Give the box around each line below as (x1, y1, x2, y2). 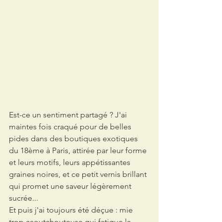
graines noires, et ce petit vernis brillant (9, 169, 149, 179)
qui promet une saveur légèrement (9, 181, 133, 191)
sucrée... (9, 193, 38, 203)
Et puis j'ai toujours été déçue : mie (9, 205, 135, 215)
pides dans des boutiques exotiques (9, 133, 140, 143)
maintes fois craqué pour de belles (9, 121, 133, 131)
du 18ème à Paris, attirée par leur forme (9, 145, 149, 155)
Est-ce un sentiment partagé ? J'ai (9, 110, 129, 119)
